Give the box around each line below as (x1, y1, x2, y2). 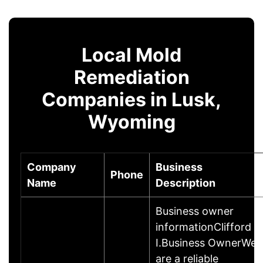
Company (27, 160, 76, 173)
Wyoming (87, 110, 176, 133)
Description (156, 176, 215, 189)
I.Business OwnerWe (156, 236, 257, 249)
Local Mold (82, 43, 181, 66)
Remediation (73, 65, 190, 89)
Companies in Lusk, (42, 87, 221, 111)
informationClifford (156, 220, 251, 233)
